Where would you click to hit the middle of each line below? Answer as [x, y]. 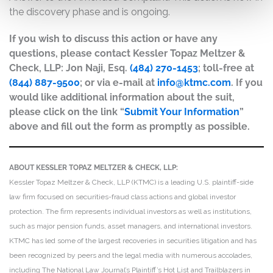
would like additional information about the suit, [122, 97]
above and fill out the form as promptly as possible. [129, 126]
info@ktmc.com [194, 83]
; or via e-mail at [119, 83]
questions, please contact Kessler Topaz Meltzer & [127, 53]
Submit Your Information [182, 112]
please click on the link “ [67, 112]
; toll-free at [226, 68]
